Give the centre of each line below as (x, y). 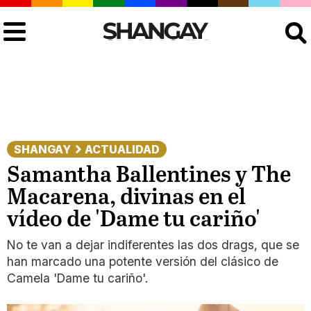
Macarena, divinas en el (126, 198)
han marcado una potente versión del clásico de (143, 261)
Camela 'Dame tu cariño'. (77, 278)
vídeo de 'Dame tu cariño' (134, 220)
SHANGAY (42, 149)
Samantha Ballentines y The (149, 176)
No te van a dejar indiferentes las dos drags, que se (153, 245)
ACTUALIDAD (122, 149)
